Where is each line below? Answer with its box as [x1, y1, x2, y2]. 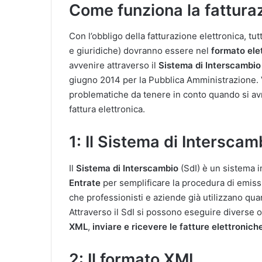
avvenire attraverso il [69, 60, 158, 71]
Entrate [69, 177, 101, 188]
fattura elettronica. [69, 104, 145, 115]
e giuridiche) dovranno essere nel [69, 45, 211, 56]
